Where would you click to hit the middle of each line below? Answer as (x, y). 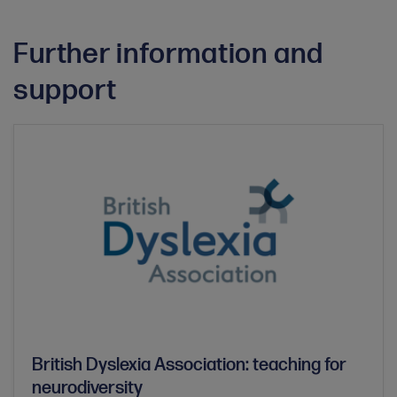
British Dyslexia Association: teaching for (189, 365)
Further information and (168, 55)
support (65, 91)
